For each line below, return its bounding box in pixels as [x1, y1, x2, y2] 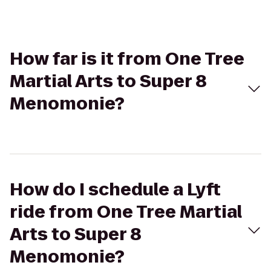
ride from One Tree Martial [10, 200, 242, 224]
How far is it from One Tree [10, 47, 244, 71]
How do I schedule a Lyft [10, 178, 221, 201]
